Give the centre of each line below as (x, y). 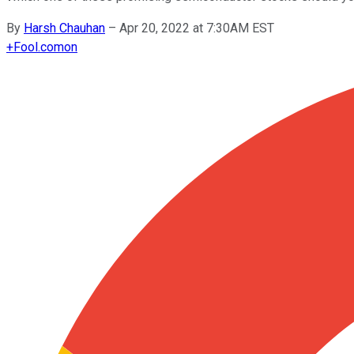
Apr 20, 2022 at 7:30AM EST (197, 28)
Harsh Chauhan (64, 28)
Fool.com (39, 47)
